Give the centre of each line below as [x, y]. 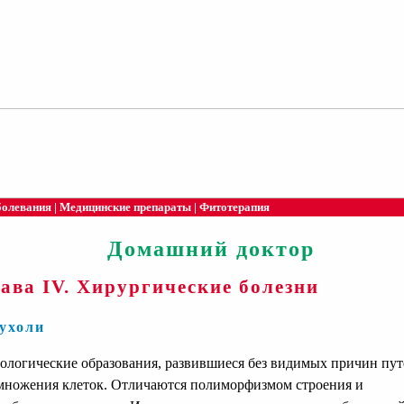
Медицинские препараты [125, 207]
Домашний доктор [211, 249]
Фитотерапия [234, 207]
